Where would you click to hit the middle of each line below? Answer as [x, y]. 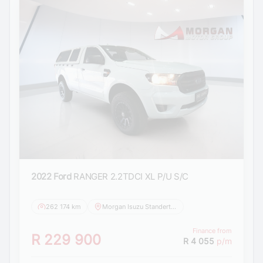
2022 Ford [51, 176]
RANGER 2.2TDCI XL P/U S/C [131, 176]
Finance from [212, 230]
